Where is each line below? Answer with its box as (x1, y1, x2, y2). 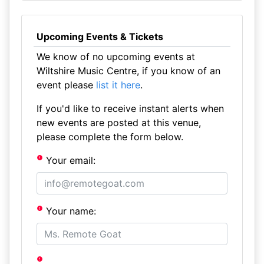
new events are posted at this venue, (36, 117, 201, 128)
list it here (95, 79, 140, 91)
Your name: (43, 205, 97, 217)
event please (36, 79, 96, 91)
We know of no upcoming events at (36, 51, 195, 62)
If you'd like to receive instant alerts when (36, 103, 224, 114)
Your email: (43, 154, 96, 166)
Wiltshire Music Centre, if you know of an (36, 65, 220, 77)
